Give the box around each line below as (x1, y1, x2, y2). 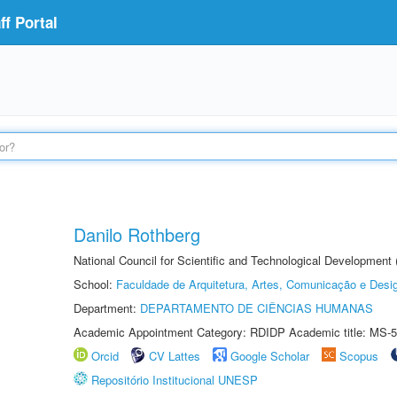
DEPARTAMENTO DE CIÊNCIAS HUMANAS (140, 300, 373, 316)
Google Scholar (230, 347, 309, 364)
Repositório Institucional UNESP (91, 371, 258, 388)
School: (74, 276, 116, 292)
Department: (74, 300, 140, 316)
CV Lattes (149, 347, 200, 364)
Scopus (339, 347, 378, 364)
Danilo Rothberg (74, 222, 200, 247)
